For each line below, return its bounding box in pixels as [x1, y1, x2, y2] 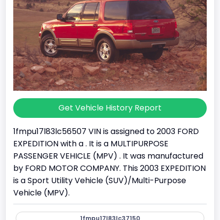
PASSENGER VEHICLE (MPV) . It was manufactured [13, 150, 203, 162]
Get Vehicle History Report [58, 102, 162, 114]
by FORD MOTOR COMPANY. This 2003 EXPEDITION [13, 163, 206, 174]
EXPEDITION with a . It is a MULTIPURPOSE [13, 138, 168, 150]
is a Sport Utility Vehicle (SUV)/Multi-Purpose [13, 175, 186, 187]
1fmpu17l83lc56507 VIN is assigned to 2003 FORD [13, 126, 199, 137]
